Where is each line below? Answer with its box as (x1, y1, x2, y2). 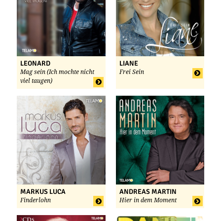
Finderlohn (20, 196, 51, 204)
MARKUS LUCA (20, 187, 66, 196)
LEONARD (20, 59, 50, 68)
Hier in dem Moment (119, 196, 177, 204)
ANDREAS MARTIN (119, 187, 177, 196)
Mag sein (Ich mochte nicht (20, 69, 94, 76)
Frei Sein (119, 69, 144, 76)
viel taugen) (20, 77, 52, 85)
